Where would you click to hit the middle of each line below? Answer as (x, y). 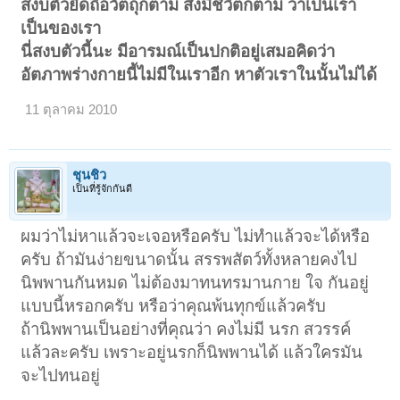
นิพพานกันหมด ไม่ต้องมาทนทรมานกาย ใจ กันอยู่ (195, 283)
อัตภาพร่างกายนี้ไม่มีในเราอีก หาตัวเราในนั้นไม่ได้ (199, 74)
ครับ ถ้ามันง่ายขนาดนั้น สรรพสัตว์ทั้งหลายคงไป (189, 260)
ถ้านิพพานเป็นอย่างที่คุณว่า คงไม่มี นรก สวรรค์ (186, 329)
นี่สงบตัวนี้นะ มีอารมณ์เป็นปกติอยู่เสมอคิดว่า (178, 51)
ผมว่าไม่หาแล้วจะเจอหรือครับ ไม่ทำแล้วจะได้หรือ (196, 237)
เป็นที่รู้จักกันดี (102, 189)
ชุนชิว (89, 175)
